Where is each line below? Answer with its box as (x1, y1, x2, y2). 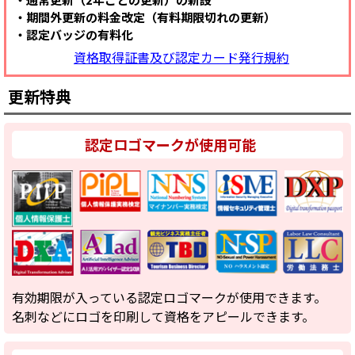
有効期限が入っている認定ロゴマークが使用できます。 (12, 287, 326, 307)
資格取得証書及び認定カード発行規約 (74, 48, 289, 67)
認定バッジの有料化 (26, 26, 133, 43)
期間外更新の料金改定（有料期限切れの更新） (26, 9, 276, 25)
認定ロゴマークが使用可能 (85, 134, 256, 155)
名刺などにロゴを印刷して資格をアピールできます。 (12, 306, 315, 326)
